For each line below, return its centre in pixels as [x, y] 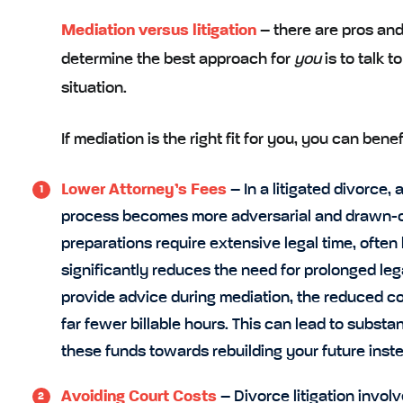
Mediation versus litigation [158, 30]
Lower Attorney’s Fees [143, 189]
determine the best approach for [177, 59]
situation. [94, 88]
